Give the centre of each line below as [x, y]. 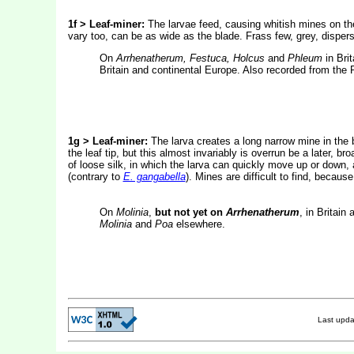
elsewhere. [199, 224]
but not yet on [190, 212]
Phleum [305, 58]
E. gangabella [154, 177]
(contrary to [95, 177]
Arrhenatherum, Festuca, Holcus [190, 58]
